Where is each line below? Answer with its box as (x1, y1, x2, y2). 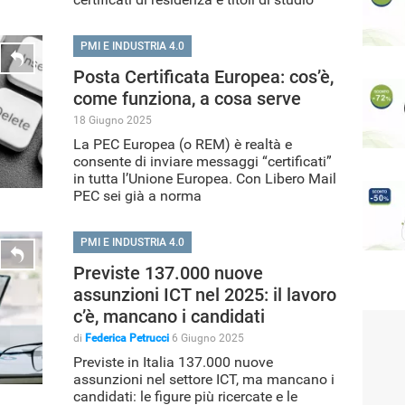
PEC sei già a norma (73, 186, 202, 204)
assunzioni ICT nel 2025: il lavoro (73, 283, 336, 306)
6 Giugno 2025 (172, 331, 244, 344)
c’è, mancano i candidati (73, 305, 265, 327)
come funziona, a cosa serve (73, 87, 301, 109)
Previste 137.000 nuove (73, 261, 263, 284)
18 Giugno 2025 (73, 113, 152, 127)
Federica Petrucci (85, 331, 169, 344)
